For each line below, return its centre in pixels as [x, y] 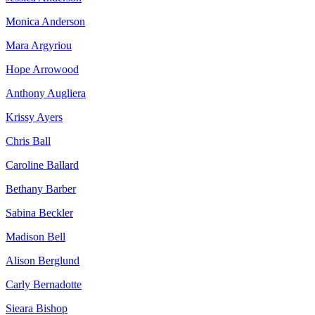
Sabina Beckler [39, 213]
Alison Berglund [43, 261]
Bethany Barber [41, 189]
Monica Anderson [45, 22]
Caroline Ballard [42, 165]
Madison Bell [36, 237]
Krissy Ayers [34, 117]
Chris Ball [28, 141]
